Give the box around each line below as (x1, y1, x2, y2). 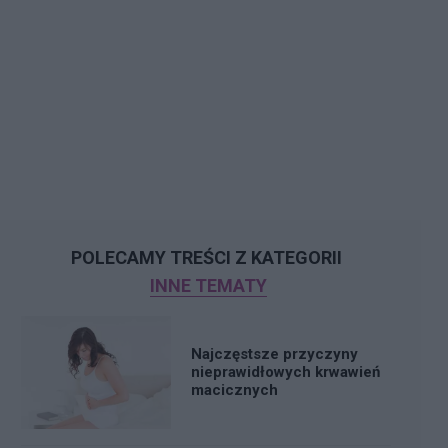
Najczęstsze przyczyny (191, 345, 358, 364)
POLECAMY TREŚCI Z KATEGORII (70, 246, 342, 268)
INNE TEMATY (149, 274, 267, 296)
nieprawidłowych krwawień (191, 363, 380, 382)
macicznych (191, 381, 278, 400)
